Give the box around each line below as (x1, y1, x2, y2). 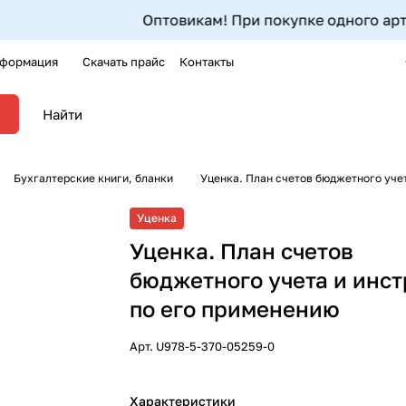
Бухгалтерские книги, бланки (14, 171, 176, 185)
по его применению (130, 295, 341, 322)
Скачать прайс (82, 54, 165, 69)
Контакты (179, 54, 234, 69)
